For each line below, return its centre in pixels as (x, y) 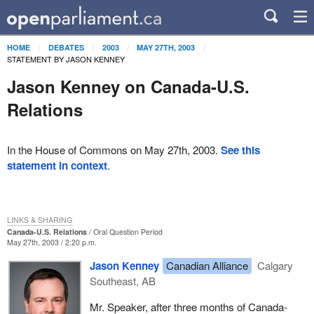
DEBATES (66, 47)
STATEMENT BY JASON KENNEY (66, 59)
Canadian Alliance (207, 265)
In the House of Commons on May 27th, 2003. (114, 150)
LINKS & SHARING (39, 219)
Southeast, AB (122, 280)
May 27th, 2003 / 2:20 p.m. (52, 242)
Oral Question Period (128, 231)
